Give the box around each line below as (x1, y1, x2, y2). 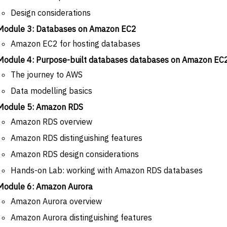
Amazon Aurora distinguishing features (11, 212, 152, 222)
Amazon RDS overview (11, 116, 92, 127)
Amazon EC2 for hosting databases (11, 38, 140, 49)
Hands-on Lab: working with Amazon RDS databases (11, 165, 203, 175)
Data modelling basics (11, 85, 92, 96)
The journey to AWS (11, 69, 83, 80)
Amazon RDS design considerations (11, 148, 139, 159)
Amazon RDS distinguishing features (11, 132, 142, 143)
